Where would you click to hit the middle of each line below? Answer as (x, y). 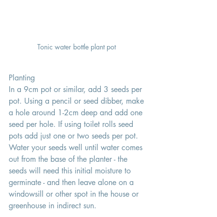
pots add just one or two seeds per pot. (75, 136)
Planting (23, 77)
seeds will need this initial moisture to (71, 170)
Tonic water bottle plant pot (77, 46)
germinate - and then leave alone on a (72, 182)
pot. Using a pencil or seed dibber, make (77, 101)
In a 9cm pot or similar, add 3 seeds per (77, 89)
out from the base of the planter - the (69, 159)
